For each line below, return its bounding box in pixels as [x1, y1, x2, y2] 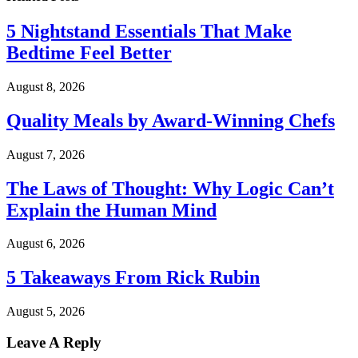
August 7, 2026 [6, 147, 85, 161]
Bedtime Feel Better [6, 42, 172, 63]
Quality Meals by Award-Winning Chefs [6, 109, 335, 131]
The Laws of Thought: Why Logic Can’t [6, 177, 334, 199]
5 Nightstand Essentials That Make [6, 20, 292, 42]
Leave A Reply [6, 334, 101, 352]
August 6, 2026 [6, 237, 85, 251]
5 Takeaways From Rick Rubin [6, 267, 260, 288]
